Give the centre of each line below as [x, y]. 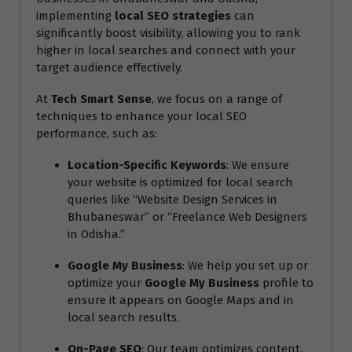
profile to [286, 283]
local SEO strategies [173, 16]
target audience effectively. [109, 68]
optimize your [106, 283]
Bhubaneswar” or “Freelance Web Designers [187, 217]
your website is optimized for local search [180, 183]
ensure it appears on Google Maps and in [181, 301]
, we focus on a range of [217, 99]
